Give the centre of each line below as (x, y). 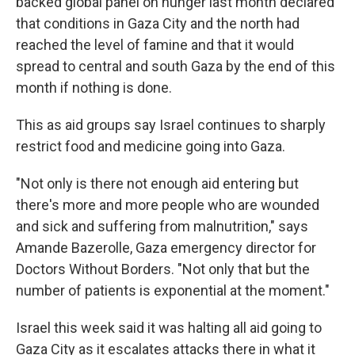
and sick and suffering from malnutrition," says (162, 226)
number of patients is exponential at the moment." (173, 290)
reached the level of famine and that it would (155, 45)
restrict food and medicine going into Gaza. (151, 146)
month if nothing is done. (94, 88)
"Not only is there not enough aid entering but (157, 183)
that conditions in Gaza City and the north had (158, 23)
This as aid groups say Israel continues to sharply (171, 125)
